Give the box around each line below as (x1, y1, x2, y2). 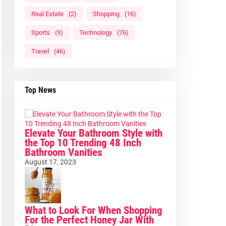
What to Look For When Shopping (24, 204, 162, 217)
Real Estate (31, 10, 64, 18)
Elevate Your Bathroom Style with (24, 127, 162, 140)
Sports (31, 29, 50, 37)
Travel (31, 47, 49, 55)
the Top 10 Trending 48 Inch (24, 137, 141, 149)
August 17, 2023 (24, 158, 76, 166)
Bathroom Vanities (24, 146, 102, 159)
